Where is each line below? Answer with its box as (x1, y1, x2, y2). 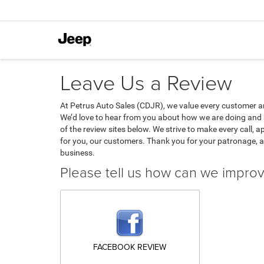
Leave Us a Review (60, 67, 232, 97)
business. (60, 148, 95, 157)
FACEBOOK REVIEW (93, 241, 167, 253)
